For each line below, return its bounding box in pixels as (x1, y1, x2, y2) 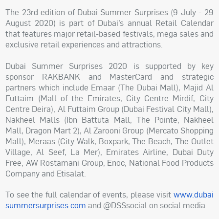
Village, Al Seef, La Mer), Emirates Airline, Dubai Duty (5, 147, 214, 157)
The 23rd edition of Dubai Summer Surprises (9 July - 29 (5, 7, 214, 18)
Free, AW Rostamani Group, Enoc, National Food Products (5, 157, 214, 168)
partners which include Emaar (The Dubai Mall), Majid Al (5, 82, 214, 93)
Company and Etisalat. (5, 168, 87, 179)
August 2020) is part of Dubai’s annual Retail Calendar (5, 18, 214, 28)
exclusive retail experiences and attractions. (5, 39, 163, 50)
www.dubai (173, 189, 214, 200)
